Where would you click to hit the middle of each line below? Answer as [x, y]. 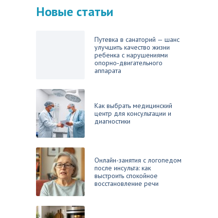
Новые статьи [75, 11]
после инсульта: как [123, 168]
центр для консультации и [133, 113]
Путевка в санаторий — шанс [137, 39]
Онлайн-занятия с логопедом [138, 160]
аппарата [108, 71]
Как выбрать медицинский [133, 106]
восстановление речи [127, 183]
